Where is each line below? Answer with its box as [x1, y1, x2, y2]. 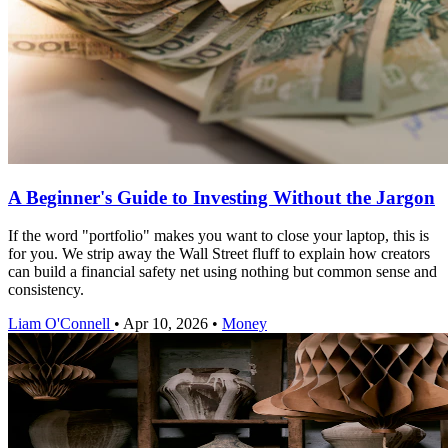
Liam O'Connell [8, 315, 110, 333]
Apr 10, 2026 [123, 315, 208, 333]
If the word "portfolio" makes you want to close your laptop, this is [8, 227, 429, 245]
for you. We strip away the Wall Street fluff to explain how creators [8, 245, 430, 263]
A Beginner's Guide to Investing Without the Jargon [8, 186, 435, 208]
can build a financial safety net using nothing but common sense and [8, 263, 437, 281]
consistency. [8, 281, 84, 299]
